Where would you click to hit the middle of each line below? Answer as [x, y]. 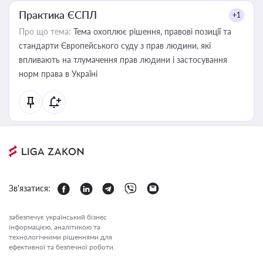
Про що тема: [45, 31]
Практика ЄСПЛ [58, 15]
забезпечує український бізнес [58, 217]
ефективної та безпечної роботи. [62, 247]
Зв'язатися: [30, 188]
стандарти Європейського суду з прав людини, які [115, 45]
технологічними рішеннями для [60, 237]
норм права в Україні [58, 74]
